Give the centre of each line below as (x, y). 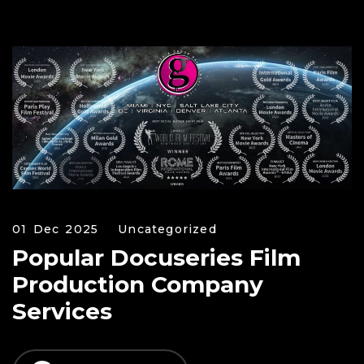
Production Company (138, 285)
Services (62, 312)
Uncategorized (167, 230)
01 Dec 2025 (56, 230)
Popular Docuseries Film (156, 258)
